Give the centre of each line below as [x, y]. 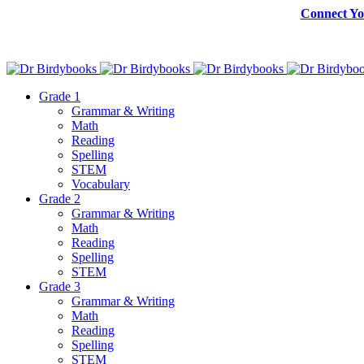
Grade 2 [60, 199]
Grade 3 [60, 286]
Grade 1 [60, 96]
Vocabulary [101, 184]
